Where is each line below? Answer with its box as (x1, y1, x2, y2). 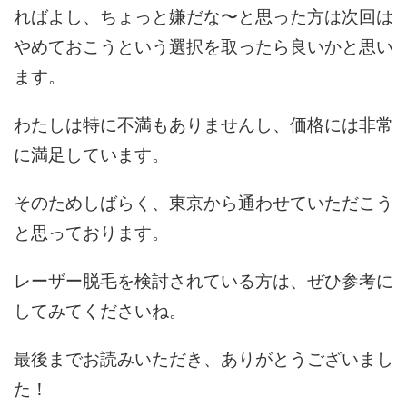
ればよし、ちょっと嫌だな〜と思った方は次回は (14, 7, 393, 27)
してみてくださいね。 (14, 302, 186, 322)
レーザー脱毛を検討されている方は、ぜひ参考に (14, 272, 393, 292)
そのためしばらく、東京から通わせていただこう (14, 194, 393, 213)
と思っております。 (14, 223, 169, 243)
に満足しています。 (14, 145, 169, 165)
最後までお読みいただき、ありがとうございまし (14, 350, 393, 370)
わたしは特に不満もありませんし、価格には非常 (14, 115, 393, 135)
